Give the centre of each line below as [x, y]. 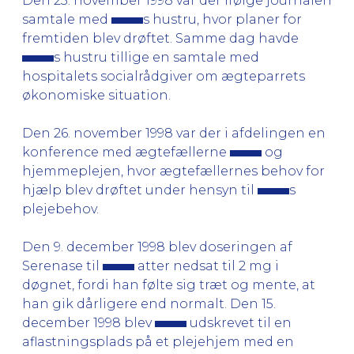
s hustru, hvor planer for [222, 19]
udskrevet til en [239, 322]
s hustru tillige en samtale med [156, 57]
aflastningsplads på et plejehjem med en [158, 341]
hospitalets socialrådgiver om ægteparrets [164, 76]
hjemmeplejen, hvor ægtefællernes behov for [173, 171]
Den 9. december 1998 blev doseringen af [157, 247]
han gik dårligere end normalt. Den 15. [149, 303]
